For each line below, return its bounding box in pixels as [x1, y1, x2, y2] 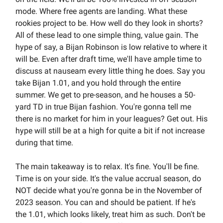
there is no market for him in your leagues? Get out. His [15, 114, 208, 124]
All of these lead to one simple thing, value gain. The [15, 30, 198, 40]
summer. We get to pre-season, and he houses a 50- [15, 90, 195, 100]
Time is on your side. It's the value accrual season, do [15, 174, 201, 184]
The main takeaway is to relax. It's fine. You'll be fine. [15, 162, 199, 172]
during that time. [15, 138, 75, 148]
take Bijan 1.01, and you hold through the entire [15, 78, 181, 88]
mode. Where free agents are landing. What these [15, 6, 187, 16]
